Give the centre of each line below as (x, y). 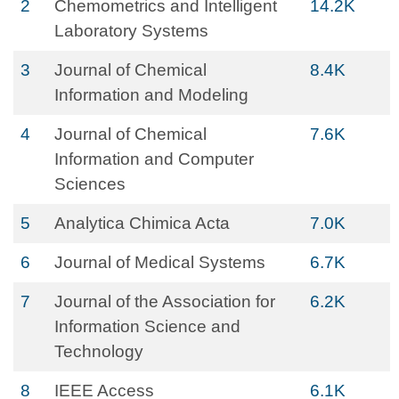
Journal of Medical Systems (160, 262)
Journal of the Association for (165, 301)
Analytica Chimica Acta (142, 223)
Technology (99, 351)
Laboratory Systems (131, 31)
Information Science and (147, 326)
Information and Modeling (151, 95)
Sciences (90, 184)
